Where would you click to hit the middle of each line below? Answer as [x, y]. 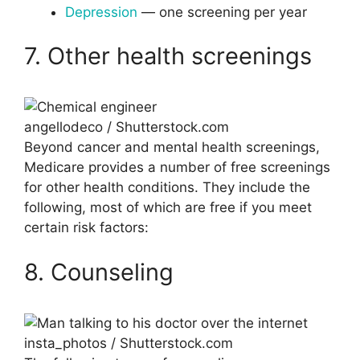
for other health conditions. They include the [167, 188]
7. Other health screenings [168, 56]
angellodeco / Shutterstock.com [127, 127]
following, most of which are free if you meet [168, 208]
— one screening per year [222, 12]
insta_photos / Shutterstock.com [129, 343]
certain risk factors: [86, 228]
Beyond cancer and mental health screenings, [172, 147]
